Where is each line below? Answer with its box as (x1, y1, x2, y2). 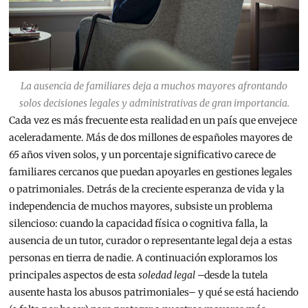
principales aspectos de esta (9, 269, 139, 282)
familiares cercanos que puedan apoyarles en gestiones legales (9, 166, 293, 179)
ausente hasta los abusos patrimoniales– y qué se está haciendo (9, 286, 299, 299)
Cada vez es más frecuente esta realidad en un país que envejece (9, 114, 298, 127)
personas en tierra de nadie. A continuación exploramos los (9, 252, 278, 265)
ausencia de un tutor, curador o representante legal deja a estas (9, 234, 293, 247)
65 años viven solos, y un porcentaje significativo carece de (9, 148, 276, 162)
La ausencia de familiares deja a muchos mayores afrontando (21, 80, 287, 93)
